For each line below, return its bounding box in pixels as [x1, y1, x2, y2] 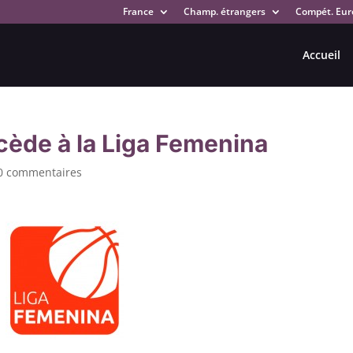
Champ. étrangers [183, 5, 266, 18]
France [122, 5, 154, 18]
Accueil [302, 47, 340, 62]
